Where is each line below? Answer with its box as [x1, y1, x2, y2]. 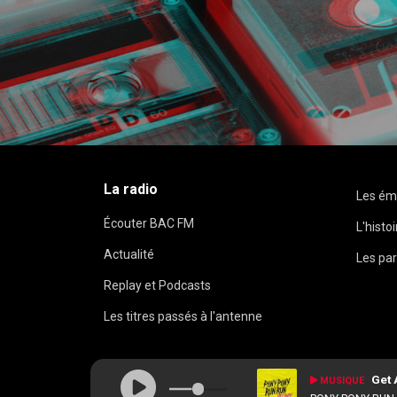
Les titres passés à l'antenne [104, 309, 262, 324]
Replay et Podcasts [104, 278, 211, 293]
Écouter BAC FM [104, 216, 194, 231]
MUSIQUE [320, 375, 365, 386]
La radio [104, 181, 158, 198]
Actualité [104, 247, 154, 262]
